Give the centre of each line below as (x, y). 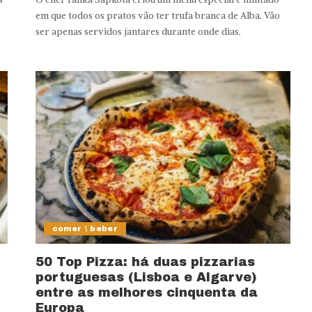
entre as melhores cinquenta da (146, 293)
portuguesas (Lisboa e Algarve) (146, 278)
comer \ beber (85, 229)
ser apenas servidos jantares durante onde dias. (138, 32)
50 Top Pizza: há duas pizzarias (145, 262)
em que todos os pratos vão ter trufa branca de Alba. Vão (157, 16)
